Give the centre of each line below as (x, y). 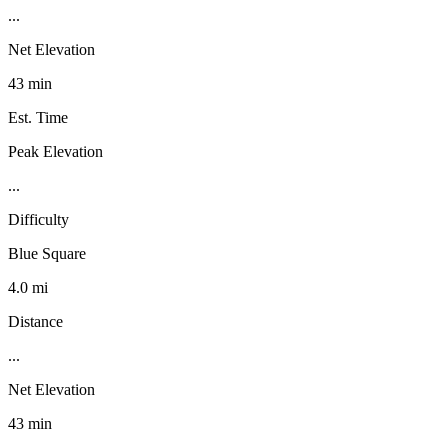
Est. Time (38, 117)
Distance (35, 321)
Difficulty (38, 219)
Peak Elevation (55, 151)
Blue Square (47, 253)
